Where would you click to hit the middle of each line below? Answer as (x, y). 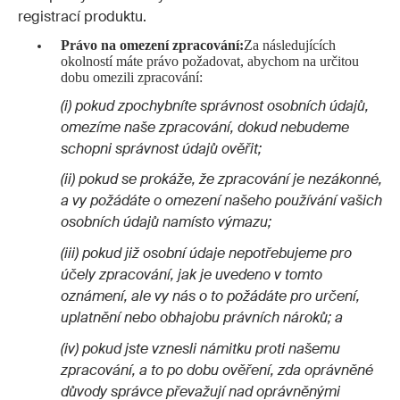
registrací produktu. (82, 17)
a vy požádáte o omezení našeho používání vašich (221, 201)
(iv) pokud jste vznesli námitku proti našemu (200, 348)
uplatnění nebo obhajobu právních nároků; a (202, 317)
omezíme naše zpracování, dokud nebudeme (205, 127)
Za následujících (289, 45)
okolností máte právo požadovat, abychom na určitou (209, 61)
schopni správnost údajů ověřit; (161, 148)
